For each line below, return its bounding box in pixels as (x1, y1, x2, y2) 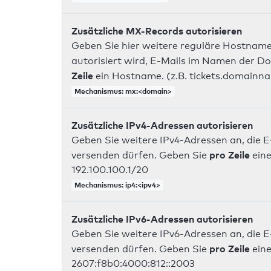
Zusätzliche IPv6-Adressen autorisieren (71, 213, 253, 226)
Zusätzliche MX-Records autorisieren (71, 25, 242, 38)
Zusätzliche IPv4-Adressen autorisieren (71, 119, 253, 132)
